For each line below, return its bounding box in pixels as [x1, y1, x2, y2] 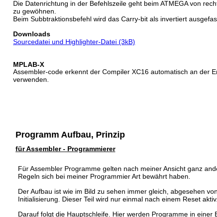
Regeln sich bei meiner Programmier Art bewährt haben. [18, 172, 190, 180]
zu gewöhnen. [13, 7, 56, 15]
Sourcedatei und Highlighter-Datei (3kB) [13, 38, 135, 46]
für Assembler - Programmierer [15, 145, 115, 153]
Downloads [13, 30, 52, 38]
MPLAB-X [13, 61, 44, 68]
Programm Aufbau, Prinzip [15, 130, 125, 139]
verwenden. [13, 76, 49, 83]
